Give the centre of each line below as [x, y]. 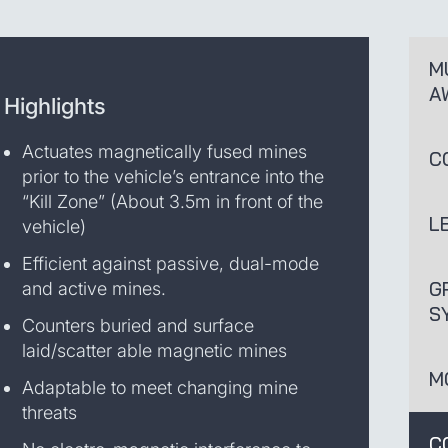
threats [49, 412]
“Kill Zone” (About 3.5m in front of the [172, 201]
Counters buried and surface [138, 325]
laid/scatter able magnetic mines [154, 350]
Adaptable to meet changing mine [160, 387]
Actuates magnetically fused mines [164, 151]
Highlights [55, 106]
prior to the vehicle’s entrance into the [173, 176]
